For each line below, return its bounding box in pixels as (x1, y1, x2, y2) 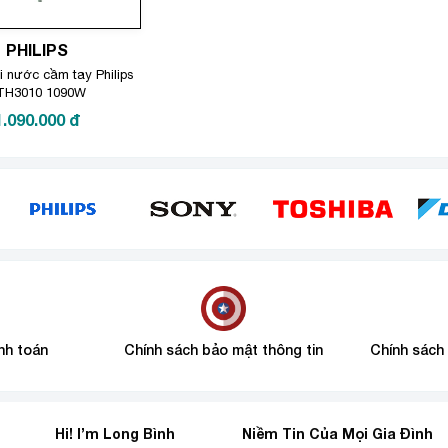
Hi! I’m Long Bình (54, 425, 175, 442)
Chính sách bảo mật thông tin (124, 341, 324, 358)
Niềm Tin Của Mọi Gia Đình (242, 425, 434, 442)
